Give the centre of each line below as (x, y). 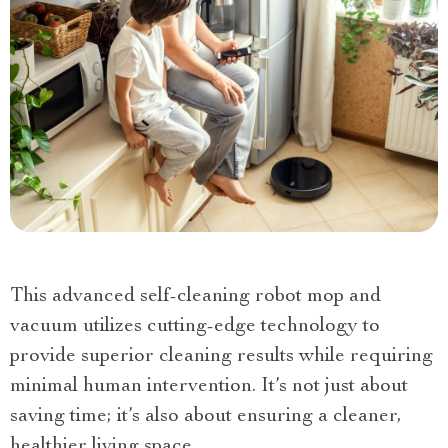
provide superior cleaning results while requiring (221, 357)
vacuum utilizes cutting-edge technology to (195, 327)
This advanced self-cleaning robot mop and (195, 297)
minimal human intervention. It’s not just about (209, 387)
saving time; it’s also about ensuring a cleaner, (206, 417)
